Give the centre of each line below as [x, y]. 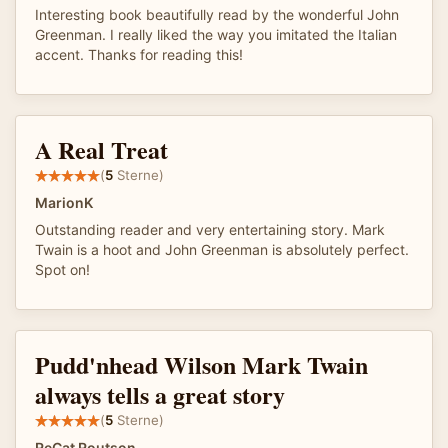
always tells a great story [160, 394]
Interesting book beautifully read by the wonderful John [217, 14]
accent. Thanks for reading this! [139, 54]
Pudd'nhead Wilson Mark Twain [201, 364]
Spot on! [62, 269]
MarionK [64, 202]
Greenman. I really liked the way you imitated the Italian [216, 34]
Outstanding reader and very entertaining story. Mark [210, 229]
